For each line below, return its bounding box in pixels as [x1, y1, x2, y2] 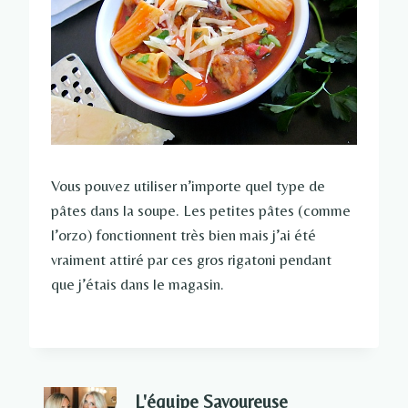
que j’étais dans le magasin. [51, 275, 224, 294]
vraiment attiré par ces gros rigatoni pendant [51, 250, 331, 270]
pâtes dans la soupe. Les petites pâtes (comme [51, 201, 351, 220]
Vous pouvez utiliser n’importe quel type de [51, 177, 325, 196]
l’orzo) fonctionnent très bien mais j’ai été [51, 226, 316, 245]
